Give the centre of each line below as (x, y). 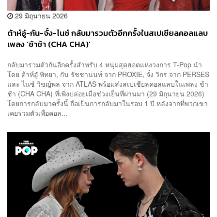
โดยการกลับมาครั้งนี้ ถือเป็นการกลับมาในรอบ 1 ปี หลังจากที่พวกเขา (108, 103)
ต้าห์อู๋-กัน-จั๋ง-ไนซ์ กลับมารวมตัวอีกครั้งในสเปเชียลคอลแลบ (108, 33)
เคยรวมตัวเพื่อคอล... (37, 113)
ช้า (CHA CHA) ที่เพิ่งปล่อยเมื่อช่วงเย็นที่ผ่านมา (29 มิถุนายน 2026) (108, 93)
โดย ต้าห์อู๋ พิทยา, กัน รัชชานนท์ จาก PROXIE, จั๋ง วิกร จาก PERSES (108, 74)
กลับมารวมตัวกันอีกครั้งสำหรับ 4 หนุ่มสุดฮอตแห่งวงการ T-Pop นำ (105, 64)
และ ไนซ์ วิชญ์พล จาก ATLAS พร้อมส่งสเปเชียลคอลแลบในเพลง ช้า (108, 84)
